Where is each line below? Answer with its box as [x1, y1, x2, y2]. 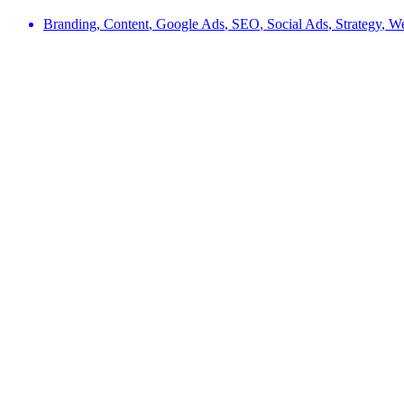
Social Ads [267, 15, 328, 32]
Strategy [335, 15, 381, 32]
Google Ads [156, 15, 225, 32]
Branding [43, 15, 96, 32]
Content [104, 15, 149, 32]
